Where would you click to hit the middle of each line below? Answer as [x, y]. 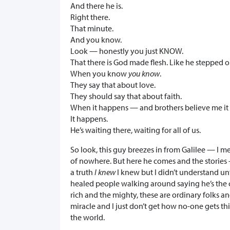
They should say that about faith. [126, 96]
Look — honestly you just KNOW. [127, 51]
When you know [99, 74]
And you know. [96, 40]
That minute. [92, 28]
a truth [82, 172]
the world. [88, 217]
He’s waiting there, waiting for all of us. [136, 130]
